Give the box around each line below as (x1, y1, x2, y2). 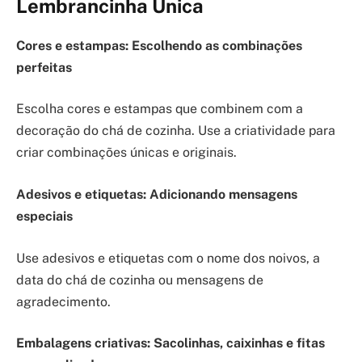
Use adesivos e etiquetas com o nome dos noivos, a (16, 250, 320, 266)
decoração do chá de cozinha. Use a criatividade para (16, 123, 335, 139)
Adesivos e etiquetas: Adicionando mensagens (16, 186, 297, 202)
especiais (16, 208, 73, 224)
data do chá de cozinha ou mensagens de (16, 271, 263, 288)
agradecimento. (16, 293, 111, 309)
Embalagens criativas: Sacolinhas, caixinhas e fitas (16, 335, 325, 351)
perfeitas (16, 59, 72, 75)
